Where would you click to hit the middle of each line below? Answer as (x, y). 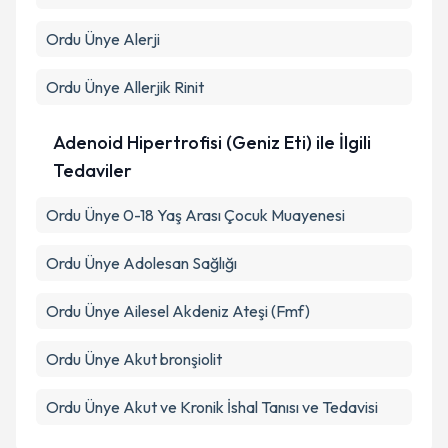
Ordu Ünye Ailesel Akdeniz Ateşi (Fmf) (178, 311)
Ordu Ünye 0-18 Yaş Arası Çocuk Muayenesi (195, 215)
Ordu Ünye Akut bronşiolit (134, 359)
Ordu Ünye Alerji (103, 39)
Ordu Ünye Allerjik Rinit (125, 87)
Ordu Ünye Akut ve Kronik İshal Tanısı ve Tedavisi (212, 407)
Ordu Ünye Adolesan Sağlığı (141, 263)
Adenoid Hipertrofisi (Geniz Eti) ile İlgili (212, 142)
